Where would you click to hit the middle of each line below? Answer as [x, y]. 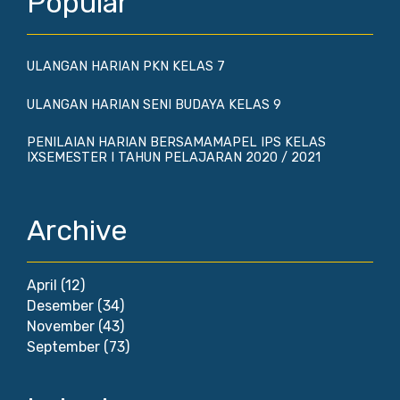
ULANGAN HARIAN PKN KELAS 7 [126, 67]
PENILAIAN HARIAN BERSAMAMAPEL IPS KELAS [176, 142]
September [63, 347]
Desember [60, 306]
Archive [77, 230]
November [61, 326]
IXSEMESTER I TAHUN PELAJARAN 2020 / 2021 [174, 157]
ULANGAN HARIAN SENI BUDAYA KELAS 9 [154, 104]
